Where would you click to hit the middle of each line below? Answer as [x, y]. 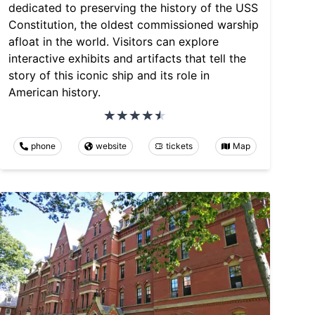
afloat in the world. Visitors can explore [114, 41]
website [111, 146]
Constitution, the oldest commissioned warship [134, 24]
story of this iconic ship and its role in [109, 75]
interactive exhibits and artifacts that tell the [127, 58]
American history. [54, 92]
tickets [180, 146]
